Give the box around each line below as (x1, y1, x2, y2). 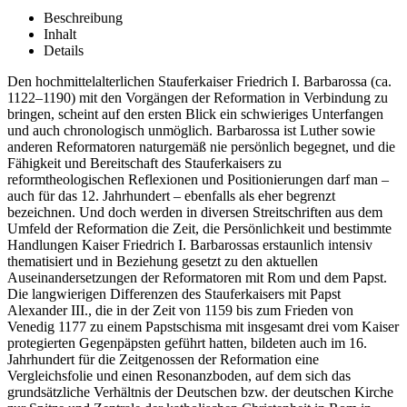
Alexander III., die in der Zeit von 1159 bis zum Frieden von (7, 303, 353, 319)
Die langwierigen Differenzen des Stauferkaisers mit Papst (7, 286, 341, 303)
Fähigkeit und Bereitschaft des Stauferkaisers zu (7, 155, 282, 172)
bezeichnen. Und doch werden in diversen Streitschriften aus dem (7, 204, 382, 221)
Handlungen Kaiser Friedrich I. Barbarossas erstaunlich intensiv (7, 237, 372, 253)
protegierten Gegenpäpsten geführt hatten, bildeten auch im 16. (7, 335, 367, 352)
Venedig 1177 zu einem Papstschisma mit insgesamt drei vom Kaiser (7, 319, 399, 335)
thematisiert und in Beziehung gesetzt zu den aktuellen (7, 253, 318, 270)
